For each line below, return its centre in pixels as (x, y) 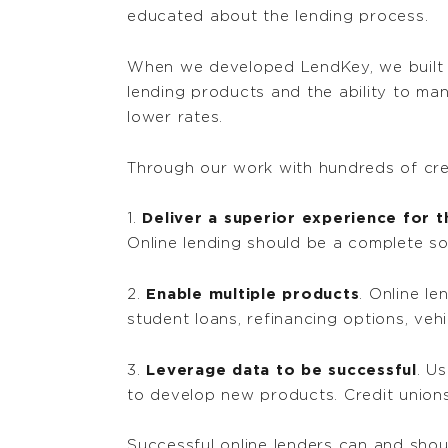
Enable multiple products (253, 295)
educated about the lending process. (278, 17)
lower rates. (175, 117)
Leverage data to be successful (281, 370)
